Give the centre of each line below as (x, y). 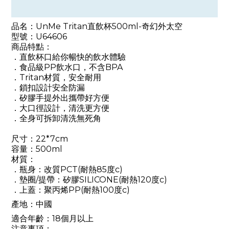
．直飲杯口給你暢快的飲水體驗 (68, 57)
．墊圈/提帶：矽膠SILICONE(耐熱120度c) (89, 179)
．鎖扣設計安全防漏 (48, 87)
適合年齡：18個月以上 (52, 218)
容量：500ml (37, 149)
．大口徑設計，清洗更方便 (60, 108)
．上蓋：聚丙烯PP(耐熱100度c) (71, 190)
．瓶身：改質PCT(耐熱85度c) (67, 169)
